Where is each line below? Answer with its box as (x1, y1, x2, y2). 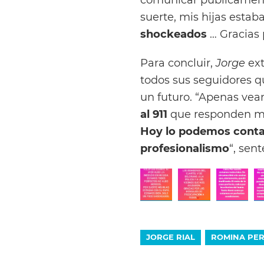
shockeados (140, 27, 207, 40)
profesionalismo (140, 141, 229, 154)
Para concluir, (140, 56, 216, 69)
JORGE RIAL (146, 232, 195, 242)
